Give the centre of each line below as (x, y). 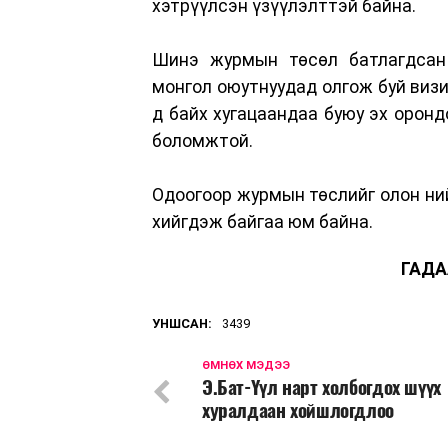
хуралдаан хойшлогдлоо (298, 409)
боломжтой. (202, 140)
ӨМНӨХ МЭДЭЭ (246, 365)
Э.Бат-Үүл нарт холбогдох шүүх (321, 386)
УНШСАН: (182, 323)
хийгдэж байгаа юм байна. (262, 221)
